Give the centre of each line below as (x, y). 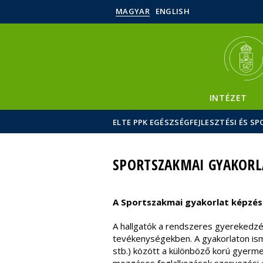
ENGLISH (172, 11)
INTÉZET (228, 98)
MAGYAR (133, 11)
